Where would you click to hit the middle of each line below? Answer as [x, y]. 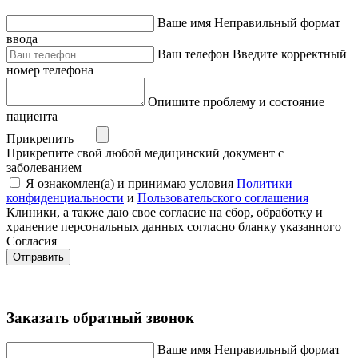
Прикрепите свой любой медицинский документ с [145, 153]
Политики [265, 184]
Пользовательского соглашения [223, 198]
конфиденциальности [65, 198]
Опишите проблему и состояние [236, 102]
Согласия [32, 241]
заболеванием [44, 168]
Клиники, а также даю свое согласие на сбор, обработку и [165, 213]
